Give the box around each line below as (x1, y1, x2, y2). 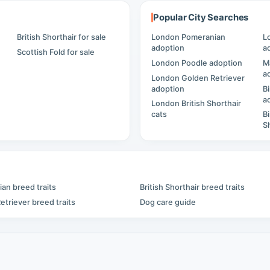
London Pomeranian (151, 33, 226, 42)
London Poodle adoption (151, 58, 243, 67)
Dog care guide (139, 197, 196, 207)
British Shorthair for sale (16, 33, 106, 42)
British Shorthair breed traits (139, 183, 245, 192)
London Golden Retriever (151, 73, 245, 83)
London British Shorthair (151, 99, 242, 108)
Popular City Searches (153, 11, 249, 23)
